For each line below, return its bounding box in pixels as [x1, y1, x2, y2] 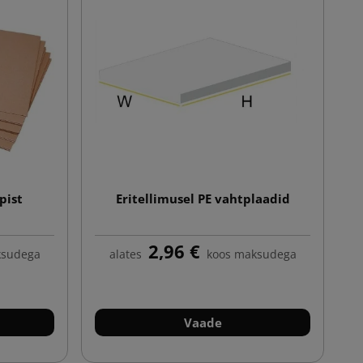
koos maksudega [206, 246, 297, 262]
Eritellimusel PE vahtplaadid [115, 190, 290, 207]
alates [109, 246, 142, 262]
